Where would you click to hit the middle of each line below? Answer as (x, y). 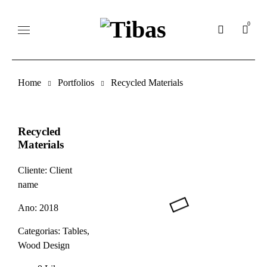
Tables (75, 231)
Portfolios (76, 83)
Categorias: (39, 231)
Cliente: (32, 170)
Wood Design (44, 245)
